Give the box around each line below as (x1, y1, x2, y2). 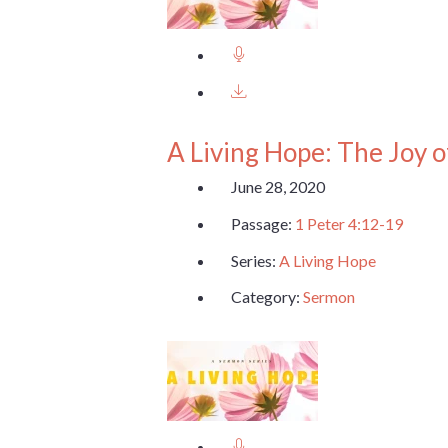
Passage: (231, 213, 295, 233)
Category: (231, 287, 303, 307)
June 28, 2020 (231, 177, 325, 197)
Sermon (303, 287, 355, 307)
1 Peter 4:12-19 (295, 213, 403, 233)
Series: (231, 250, 279, 270)
